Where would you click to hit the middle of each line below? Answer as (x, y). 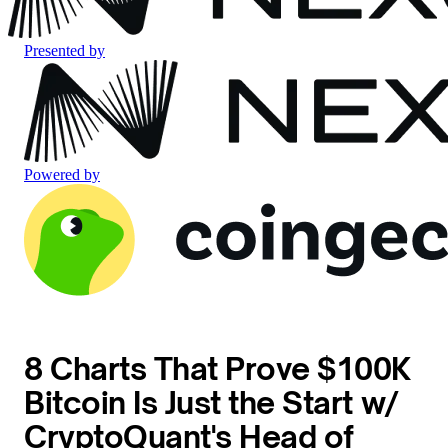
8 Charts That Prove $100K (217, 369)
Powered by (62, 174)
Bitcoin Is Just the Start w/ (211, 403)
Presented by (64, 50)
